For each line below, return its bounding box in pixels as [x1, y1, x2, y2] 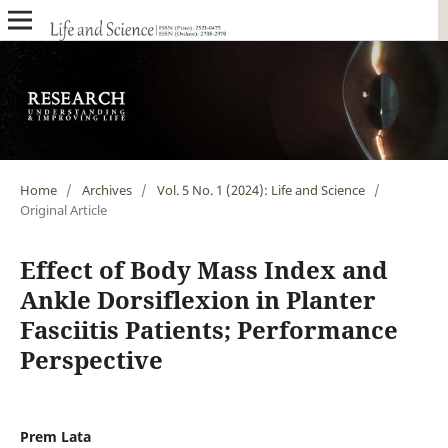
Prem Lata [19, 426, 91, 446]
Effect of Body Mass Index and [19, 252, 388, 286]
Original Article [19, 200, 107, 219]
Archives [81, 180, 132, 199]
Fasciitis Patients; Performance [19, 312, 398, 346]
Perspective [19, 342, 163, 376]
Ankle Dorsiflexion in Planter [19, 282, 376, 316]
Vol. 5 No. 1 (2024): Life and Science [156, 180, 365, 199]
